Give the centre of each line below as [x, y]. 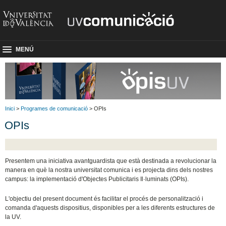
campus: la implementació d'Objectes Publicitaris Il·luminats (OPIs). [97, 179]
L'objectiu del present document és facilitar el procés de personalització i [104, 199]
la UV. [13, 217]
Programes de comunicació [54, 108]
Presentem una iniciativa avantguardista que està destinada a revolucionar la [111, 161]
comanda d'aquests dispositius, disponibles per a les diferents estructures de [110, 208]
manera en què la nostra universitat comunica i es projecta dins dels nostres [109, 170]
